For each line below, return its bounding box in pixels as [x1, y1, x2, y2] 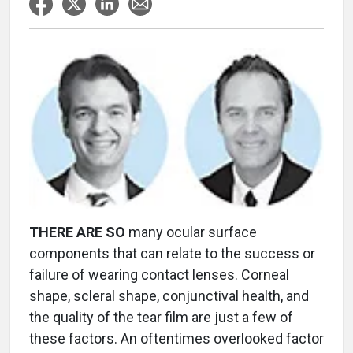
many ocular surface [125, 224, 257, 241]
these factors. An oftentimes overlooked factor [29, 330, 324, 347]
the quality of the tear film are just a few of [29, 309, 293, 326]
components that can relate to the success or [29, 245, 315, 262]
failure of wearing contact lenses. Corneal [29, 266, 289, 284]
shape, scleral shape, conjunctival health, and [29, 288, 309, 305]
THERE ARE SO [29, 224, 125, 241]
